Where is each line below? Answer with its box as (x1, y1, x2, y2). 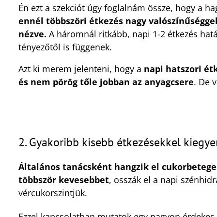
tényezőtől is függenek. (18, 41, 112, 53)
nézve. (18, 28, 46, 40)
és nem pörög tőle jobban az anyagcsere (18, 76, 194, 88)
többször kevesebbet (18, 173, 109, 186)
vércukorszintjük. (18, 186, 87, 199)
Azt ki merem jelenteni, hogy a (18, 62, 144, 75)
